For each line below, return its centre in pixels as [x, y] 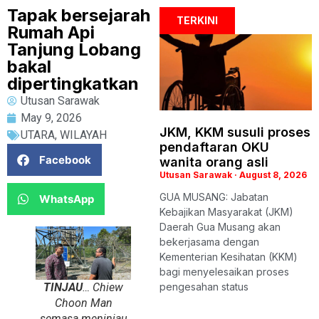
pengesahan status [204, 287]
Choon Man [83, 303]
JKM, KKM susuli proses [235, 132]
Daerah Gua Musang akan [220, 227]
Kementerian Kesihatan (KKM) [229, 257]
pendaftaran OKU [214, 147]
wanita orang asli [214, 162]
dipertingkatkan [73, 84]
